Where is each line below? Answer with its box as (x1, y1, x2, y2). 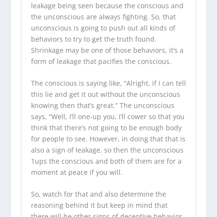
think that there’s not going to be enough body (31, 123, 182, 132)
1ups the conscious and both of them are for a (31, 156, 182, 166)
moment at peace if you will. (31, 167, 123, 177)
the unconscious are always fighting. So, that (31, 12, 176, 21)
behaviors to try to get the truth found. (31, 34, 156, 44)
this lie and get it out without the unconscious (31, 89, 180, 99)
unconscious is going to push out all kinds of (31, 23, 175, 32)
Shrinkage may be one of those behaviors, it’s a (31, 45, 184, 55)
